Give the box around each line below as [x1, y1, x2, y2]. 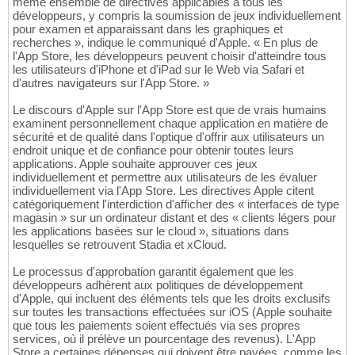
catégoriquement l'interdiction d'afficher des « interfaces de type [13, 197, 339, 212]
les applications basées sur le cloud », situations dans [13, 224, 289, 239]
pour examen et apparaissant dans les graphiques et [13, 22, 283, 36]
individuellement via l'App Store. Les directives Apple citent [13, 184, 314, 198]
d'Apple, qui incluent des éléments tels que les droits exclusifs [13, 292, 330, 306]
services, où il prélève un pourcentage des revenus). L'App [13, 332, 315, 346]
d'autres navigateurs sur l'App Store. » [13, 76, 209, 90]
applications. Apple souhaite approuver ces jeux [13, 157, 258, 171]
